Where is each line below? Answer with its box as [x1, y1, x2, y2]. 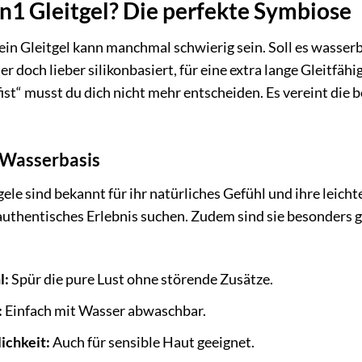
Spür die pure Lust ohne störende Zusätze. [9, 271, 274, 288]
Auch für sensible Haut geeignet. [50, 333, 255, 351]
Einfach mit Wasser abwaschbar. [2, 301, 207, 319]
